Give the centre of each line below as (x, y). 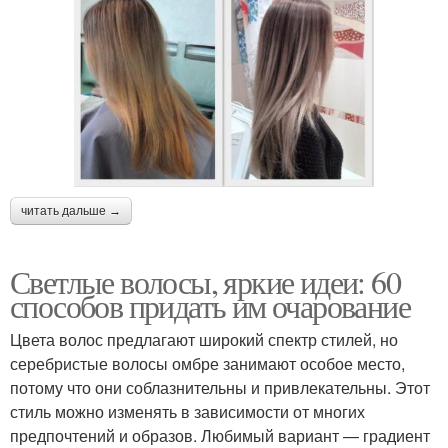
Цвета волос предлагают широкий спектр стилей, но (204, 340)
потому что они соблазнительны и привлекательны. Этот (220, 388)
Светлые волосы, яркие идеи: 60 (205, 282)
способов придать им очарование (210, 306)
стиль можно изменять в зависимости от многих (187, 412)
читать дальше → (71, 211)
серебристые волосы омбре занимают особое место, (207, 364)
